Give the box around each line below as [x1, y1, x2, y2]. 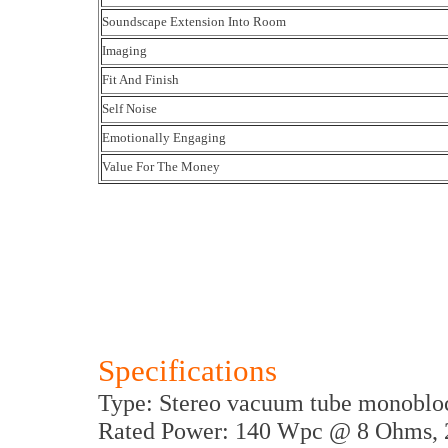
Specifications [98, 353, 277, 388]
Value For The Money [102, 159, 220, 174]
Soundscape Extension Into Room [102, 14, 286, 29]
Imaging [102, 43, 147, 58]
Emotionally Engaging [102, 130, 226, 145]
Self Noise [102, 101, 157, 116]
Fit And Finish [102, 72, 179, 87]
